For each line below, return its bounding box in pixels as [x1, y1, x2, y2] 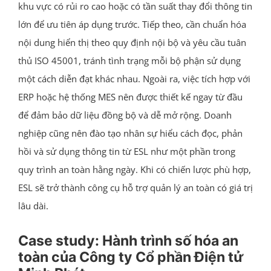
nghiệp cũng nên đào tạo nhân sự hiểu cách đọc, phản [18, 126, 243, 139]
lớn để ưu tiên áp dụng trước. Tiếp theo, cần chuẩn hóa [18, 18, 246, 30]
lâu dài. [18, 199, 48, 212]
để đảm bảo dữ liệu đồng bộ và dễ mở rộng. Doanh [18, 108, 232, 121]
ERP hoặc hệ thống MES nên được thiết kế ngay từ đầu [18, 90, 243, 103]
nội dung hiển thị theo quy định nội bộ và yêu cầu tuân [18, 36, 246, 48]
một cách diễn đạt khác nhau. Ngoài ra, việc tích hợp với [18, 72, 250, 85]
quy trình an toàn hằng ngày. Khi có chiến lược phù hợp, [18, 163, 251, 175]
